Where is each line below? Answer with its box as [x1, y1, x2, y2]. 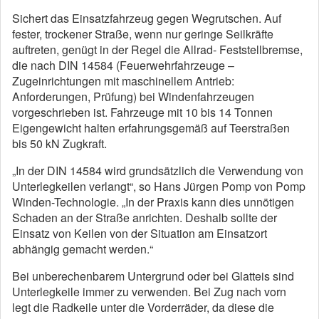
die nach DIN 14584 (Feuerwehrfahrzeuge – [12, 57, 234, 73]
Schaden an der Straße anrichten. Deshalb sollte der [12, 209, 277, 226]
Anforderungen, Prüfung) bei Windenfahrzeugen [12, 88, 254, 105]
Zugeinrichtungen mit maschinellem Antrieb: [12, 73, 234, 89]
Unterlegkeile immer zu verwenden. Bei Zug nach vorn [12, 283, 286, 300]
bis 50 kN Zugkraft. [12, 135, 107, 152]
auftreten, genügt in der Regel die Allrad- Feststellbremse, [12, 41, 303, 58]
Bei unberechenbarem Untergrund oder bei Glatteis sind [12, 268, 294, 284]
